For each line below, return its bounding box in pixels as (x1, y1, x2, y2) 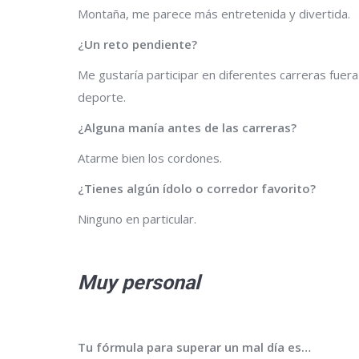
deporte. (78, 88, 126, 105)
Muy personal (78, 270, 200, 294)
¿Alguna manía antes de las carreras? (78, 119, 296, 135)
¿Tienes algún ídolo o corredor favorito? (78, 179, 316, 196)
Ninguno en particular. (78, 210, 196, 227)
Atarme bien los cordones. (78, 149, 222, 166)
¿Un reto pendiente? (78, 35, 197, 52)
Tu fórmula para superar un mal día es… (78, 338, 314, 355)
